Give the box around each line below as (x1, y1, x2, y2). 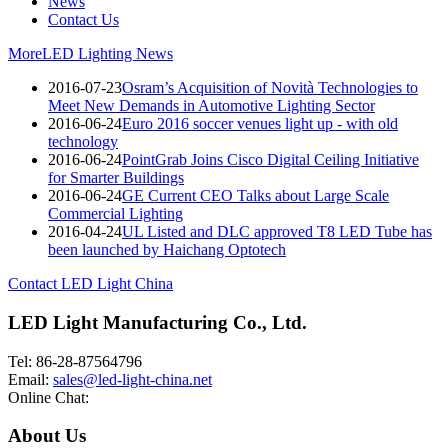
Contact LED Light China (8, 275, 173, 293)
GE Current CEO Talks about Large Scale (122, 187, 389, 205)
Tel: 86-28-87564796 (8, 352, 142, 370)
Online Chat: (8, 388, 89, 406)
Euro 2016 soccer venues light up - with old (122, 115, 398, 133)
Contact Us (48, 11, 119, 29)
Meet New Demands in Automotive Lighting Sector (48, 97, 375, 115)
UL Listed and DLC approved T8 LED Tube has (122, 223, 432, 241)
